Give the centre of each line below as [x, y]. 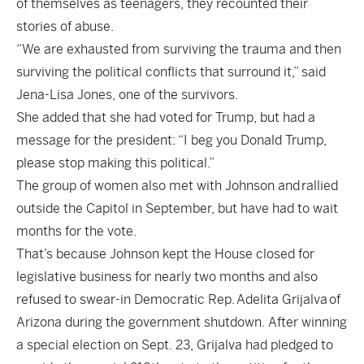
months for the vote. [76, 231]
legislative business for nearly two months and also [167, 277]
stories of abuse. [65, 26]
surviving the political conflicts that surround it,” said [171, 72]
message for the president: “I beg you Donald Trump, [171, 140]
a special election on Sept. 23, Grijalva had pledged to [175, 345]
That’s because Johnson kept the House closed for [165, 254]
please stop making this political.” [115, 163]
